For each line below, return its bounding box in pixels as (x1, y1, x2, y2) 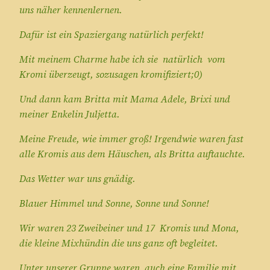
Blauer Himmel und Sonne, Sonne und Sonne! (19, 196, 209, 210)
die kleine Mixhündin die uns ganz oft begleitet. (19, 236, 218, 250)
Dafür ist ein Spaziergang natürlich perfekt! (19, 28, 204, 42)
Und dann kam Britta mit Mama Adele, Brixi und (19, 92, 230, 105)
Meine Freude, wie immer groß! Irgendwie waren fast (19, 131, 243, 145)
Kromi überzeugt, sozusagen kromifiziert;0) (19, 67, 202, 81)
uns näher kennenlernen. (19, 3, 122, 17)
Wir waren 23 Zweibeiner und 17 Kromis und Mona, (19, 221, 239, 234)
